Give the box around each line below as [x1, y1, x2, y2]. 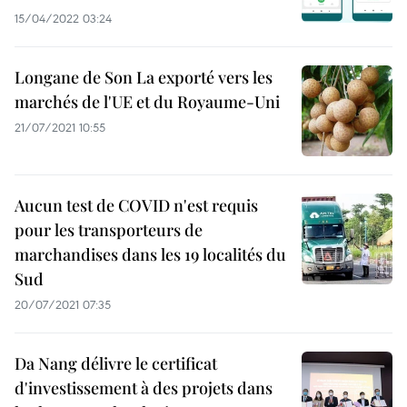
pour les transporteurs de [15, 219, 203, 241]
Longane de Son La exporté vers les [15, 66, 273, 88]
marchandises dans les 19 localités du [15, 243, 286, 265]
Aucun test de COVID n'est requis [15, 194, 258, 216]
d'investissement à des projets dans [15, 377, 273, 399]
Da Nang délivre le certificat [15, 352, 217, 374]
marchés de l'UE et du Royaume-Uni [15, 91, 280, 113]
